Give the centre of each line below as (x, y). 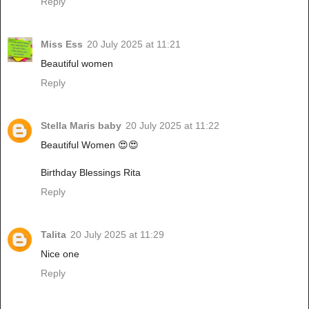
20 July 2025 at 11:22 (172, 125)
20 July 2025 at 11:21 (134, 44)
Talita (53, 234)
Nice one (60, 253)
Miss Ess (62, 44)
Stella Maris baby (81, 125)
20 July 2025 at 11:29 (117, 234)
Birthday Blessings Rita (91, 172)
